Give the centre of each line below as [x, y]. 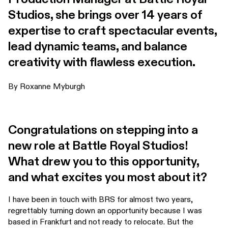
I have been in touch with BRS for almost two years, [101, 199]
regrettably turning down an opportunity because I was [105, 211]
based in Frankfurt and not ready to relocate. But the [101, 222]
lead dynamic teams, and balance [98, 47]
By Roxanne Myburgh [47, 87]
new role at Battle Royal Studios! [98, 146]
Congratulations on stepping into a [103, 130]
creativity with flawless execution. [103, 63]
